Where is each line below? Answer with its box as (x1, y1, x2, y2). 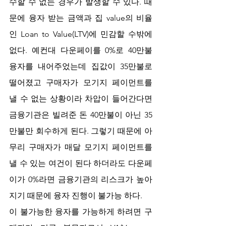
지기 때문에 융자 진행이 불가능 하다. (9, 191, 144, 200)
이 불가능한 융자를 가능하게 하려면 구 (9, 207, 152, 216)
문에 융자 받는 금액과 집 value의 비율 (9, 13, 152, 23)
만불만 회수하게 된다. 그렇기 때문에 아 (9, 126, 152, 136)
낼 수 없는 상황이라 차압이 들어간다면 (9, 94, 152, 103)
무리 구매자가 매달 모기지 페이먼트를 (9, 142, 152, 152)
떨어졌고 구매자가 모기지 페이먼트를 (9, 78, 152, 87)
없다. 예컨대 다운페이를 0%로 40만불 (9, 45, 152, 55)
